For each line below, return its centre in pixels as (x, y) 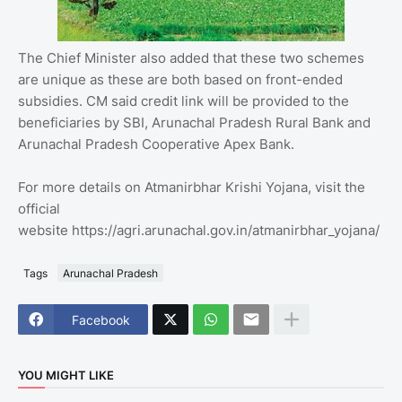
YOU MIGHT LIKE (66, 375)
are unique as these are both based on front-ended (180, 80)
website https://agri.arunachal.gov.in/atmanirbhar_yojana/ (199, 231)
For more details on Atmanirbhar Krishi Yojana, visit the (192, 188)
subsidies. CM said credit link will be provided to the (184, 101)
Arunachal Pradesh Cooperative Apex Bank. (156, 144)
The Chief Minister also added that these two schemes (191, 58)
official (39, 209)
